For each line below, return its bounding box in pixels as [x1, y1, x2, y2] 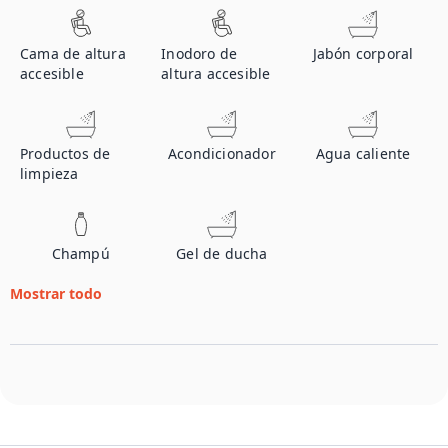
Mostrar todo [10, 284, 102, 303]
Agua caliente [315, 144, 411, 163]
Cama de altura [20, 44, 126, 63]
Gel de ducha [176, 244, 268, 263]
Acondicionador [167, 144, 276, 163]
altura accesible [161, 64, 271, 83]
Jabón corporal [312, 44, 414, 63]
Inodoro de [161, 44, 238, 63]
